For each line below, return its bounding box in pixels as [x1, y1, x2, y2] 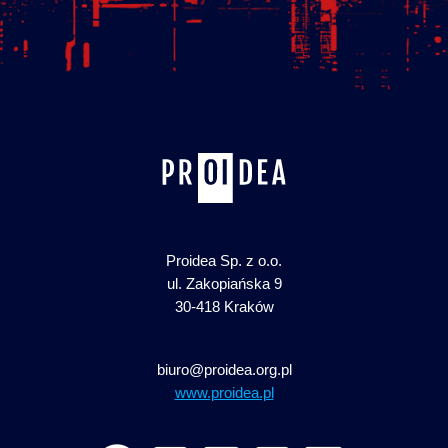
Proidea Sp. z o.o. [166, 252, 282, 269]
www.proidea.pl [174, 384, 274, 401]
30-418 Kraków [174, 298, 274, 315]
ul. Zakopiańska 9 [166, 275, 282, 292]
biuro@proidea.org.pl [156, 361, 292, 378]
